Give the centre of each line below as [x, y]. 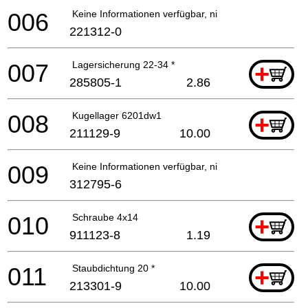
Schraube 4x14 [105, 217]
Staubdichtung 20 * [113, 268]
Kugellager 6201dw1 [117, 115]
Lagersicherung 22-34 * [123, 64]
